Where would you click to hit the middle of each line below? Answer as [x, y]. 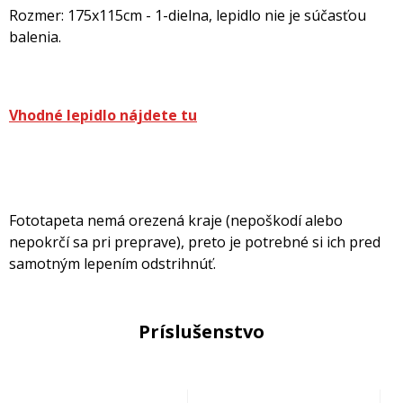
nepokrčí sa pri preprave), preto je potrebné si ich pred [195, 242]
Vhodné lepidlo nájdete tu [103, 115]
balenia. [35, 37]
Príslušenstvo [201, 331]
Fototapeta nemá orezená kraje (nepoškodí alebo [176, 220]
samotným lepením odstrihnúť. [112, 264]
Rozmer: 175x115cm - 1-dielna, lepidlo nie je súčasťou [188, 15]
